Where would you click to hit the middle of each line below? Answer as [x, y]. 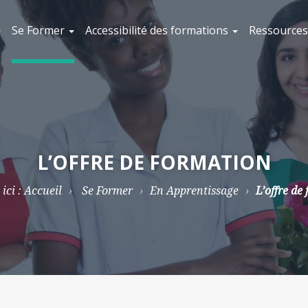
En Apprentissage [194, 190]
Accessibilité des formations [158, 30]
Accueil [43, 190]
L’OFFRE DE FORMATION [154, 162]
